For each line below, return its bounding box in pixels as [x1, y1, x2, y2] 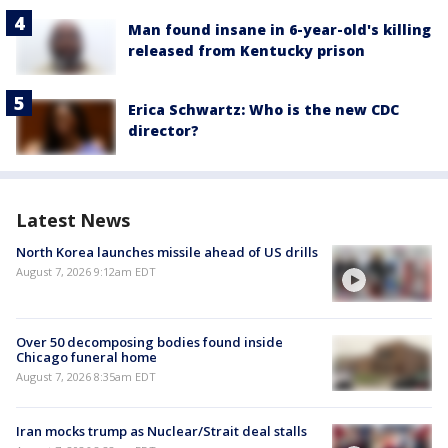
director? [128, 121, 199, 141]
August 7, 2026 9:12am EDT [16, 264, 156, 280]
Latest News [16, 208, 130, 233]
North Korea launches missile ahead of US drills [16, 243, 318, 262]
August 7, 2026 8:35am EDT [16, 368, 156, 384]
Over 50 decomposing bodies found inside [16, 332, 283, 351]
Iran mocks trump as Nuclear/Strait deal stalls [16, 421, 307, 440]
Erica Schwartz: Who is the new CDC [128, 100, 399, 120]
